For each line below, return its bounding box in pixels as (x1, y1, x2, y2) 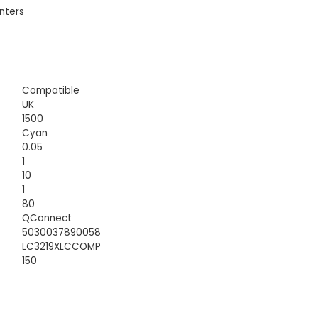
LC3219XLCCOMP (22, 239, 102, 253)
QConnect (22, 211, 72, 225)
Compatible (22, 83, 80, 97)
